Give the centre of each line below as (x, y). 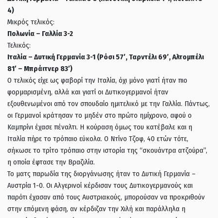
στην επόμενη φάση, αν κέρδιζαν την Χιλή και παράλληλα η (96, 209)
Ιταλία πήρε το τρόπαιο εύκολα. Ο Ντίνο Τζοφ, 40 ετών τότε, (98, 138)
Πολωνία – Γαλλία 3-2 (40, 33)
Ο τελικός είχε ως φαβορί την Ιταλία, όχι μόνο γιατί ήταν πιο (97, 80)
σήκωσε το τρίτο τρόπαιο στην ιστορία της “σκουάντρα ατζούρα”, (107, 150)
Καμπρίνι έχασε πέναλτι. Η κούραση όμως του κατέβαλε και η (100, 127)
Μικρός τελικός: (31, 22)
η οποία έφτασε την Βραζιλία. (51, 162)
